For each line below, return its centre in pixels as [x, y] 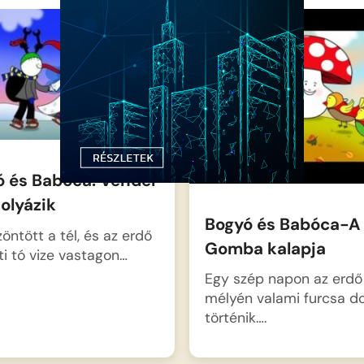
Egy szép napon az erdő [283, 279]
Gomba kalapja [265, 248]
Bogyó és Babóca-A [282, 224]
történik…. [235, 318]
